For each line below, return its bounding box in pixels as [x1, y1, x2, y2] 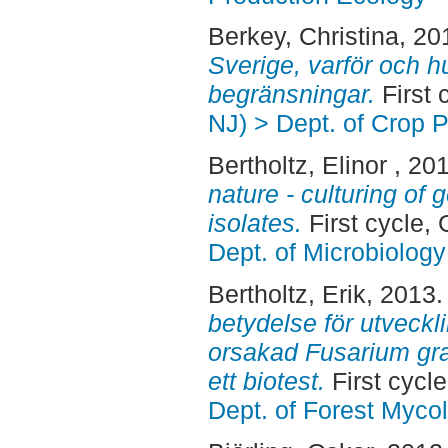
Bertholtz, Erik [207, 279, 366, 308]
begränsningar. [207, 80, 375, 109]
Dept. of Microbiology [207, 238, 446, 267]
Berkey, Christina [207, 22, 399, 51]
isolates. [207, 209, 302, 238]
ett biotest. [207, 366, 325, 395]
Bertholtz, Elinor [207, 151, 394, 180]
